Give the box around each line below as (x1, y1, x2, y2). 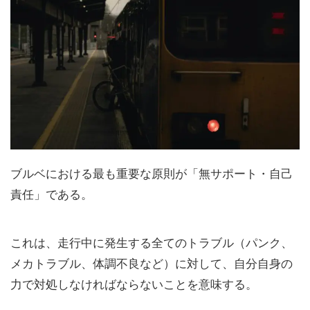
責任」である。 (10, 187, 93, 201)
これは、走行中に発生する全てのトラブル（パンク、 (10, 235, 293, 250)
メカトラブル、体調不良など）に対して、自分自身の (10, 256, 293, 271)
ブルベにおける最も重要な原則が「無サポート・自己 (10, 166, 293, 181)
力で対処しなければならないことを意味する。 (10, 277, 257, 291)
